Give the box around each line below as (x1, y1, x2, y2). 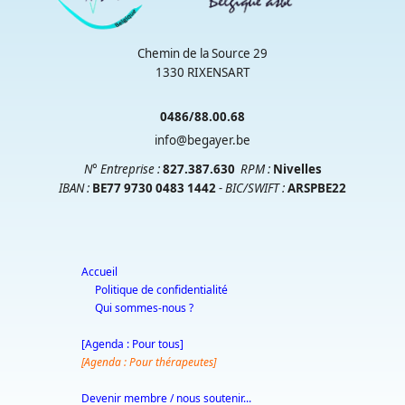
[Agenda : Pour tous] (81, 335, 184, 352)
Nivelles (272, 160, 322, 177)
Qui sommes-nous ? (95, 299, 193, 316)
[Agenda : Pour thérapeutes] (81, 353, 216, 370)
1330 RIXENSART (155, 63, 250, 80)
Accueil (81, 263, 118, 279)
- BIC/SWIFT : (219, 179, 285, 196)
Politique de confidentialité (95, 281, 228, 297)
